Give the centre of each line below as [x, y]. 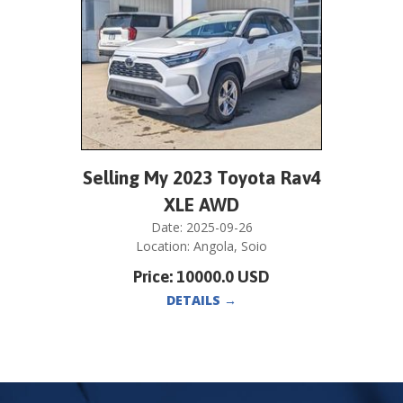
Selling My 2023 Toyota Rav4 [201, 178]
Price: [155, 277]
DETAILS [195, 300]
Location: [165, 246]
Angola [214, 246]
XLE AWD [201, 205]
